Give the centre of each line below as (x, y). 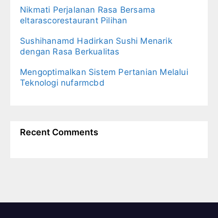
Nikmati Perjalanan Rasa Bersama (88, 10)
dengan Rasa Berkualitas (70, 52)
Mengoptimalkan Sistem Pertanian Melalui (104, 72)
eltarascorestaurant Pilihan (74, 21)
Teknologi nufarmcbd (62, 83)
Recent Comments (59, 132)
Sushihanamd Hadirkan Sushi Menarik (96, 41)
